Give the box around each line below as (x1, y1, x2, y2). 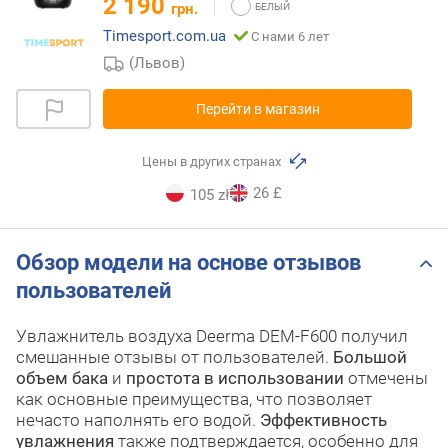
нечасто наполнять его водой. (16, 409, 260, 430)
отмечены (344, 367, 428, 388)
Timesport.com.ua (103, 26, 226, 45)
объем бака (16, 367, 108, 388)
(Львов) (129, 53, 186, 72)
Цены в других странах (141, 153, 284, 169)
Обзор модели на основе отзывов (16, 250, 361, 276)
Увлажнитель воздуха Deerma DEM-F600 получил (16, 325, 408, 346)
